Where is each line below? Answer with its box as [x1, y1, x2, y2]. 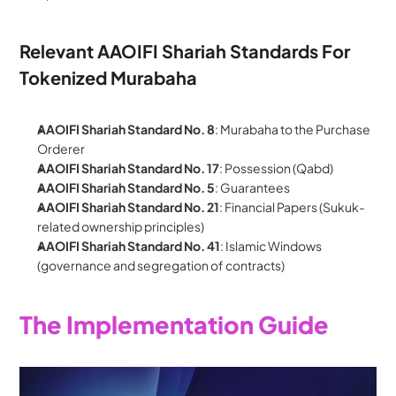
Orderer [37, 141, 86, 157]
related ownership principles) [37, 218, 205, 235]
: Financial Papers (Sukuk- [219, 199, 366, 216]
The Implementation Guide [19, 309, 330, 340]
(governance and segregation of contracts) [37, 257, 286, 274]
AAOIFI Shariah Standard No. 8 [37, 121, 216, 138]
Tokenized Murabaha [19, 66, 198, 89]
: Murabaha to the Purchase [215, 121, 371, 138]
